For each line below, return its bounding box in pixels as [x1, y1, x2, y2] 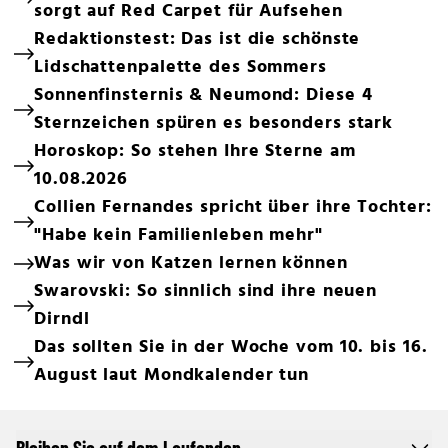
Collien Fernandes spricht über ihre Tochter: [34, 193, 432, 223]
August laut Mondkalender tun [34, 361, 310, 391]
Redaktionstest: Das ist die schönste [34, 25, 361, 55]
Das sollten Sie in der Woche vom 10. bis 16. [34, 333, 428, 363]
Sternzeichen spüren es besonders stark [34, 109, 394, 139]
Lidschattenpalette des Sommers [34, 53, 327, 83]
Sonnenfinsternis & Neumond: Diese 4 [34, 81, 373, 111]
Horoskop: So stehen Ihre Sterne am [34, 137, 356, 167]
